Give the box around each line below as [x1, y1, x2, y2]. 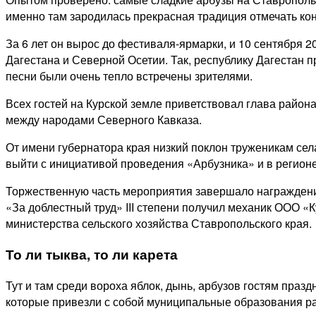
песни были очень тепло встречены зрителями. [6, 68, 253, 85]
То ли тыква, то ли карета [6, 245, 178, 264]
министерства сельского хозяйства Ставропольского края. [6, 215, 312, 232]
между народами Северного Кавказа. [6, 111, 202, 128]
